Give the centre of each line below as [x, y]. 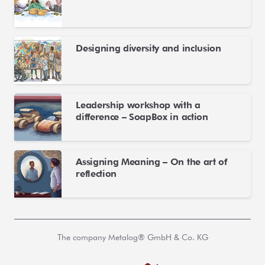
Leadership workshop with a [138, 105]
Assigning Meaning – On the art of [151, 161]
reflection [96, 173]
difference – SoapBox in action [142, 117]
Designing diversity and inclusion [148, 48]
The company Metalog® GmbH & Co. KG [132, 237]
